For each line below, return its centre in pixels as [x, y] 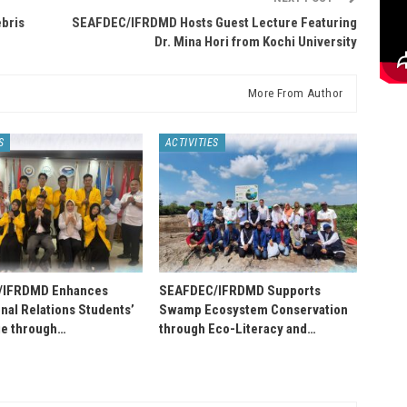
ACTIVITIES [192, 142]
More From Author [295, 93]
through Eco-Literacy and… [237, 328]
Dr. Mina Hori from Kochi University [256, 41]
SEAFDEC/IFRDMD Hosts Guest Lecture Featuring [215, 22]
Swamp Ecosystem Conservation [253, 309]
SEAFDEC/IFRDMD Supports [239, 290]
